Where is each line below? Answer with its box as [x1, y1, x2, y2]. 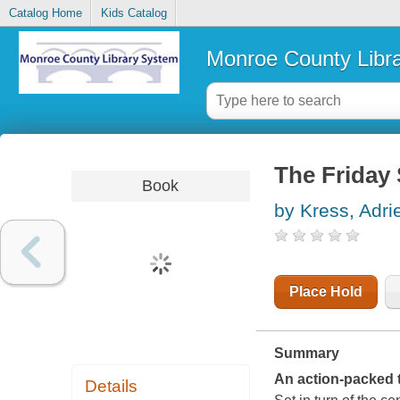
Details [85, 377, 138, 396]
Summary [273, 346, 339, 362]
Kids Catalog [100, 6, 167, 21]
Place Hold [288, 284, 362, 300]
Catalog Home [8, 6, 82, 21]
